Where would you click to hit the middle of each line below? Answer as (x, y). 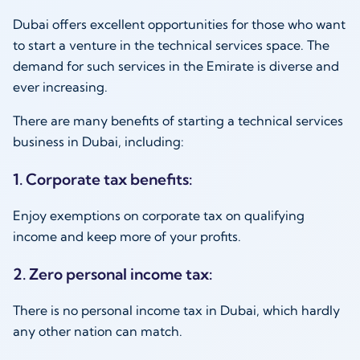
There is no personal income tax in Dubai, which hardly (176, 311)
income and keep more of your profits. (129, 236)
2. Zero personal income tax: (114, 274)
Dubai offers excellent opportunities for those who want (179, 24)
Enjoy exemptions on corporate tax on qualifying (159, 215)
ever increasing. (62, 86)
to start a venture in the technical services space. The (171, 45)
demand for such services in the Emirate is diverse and (176, 65)
